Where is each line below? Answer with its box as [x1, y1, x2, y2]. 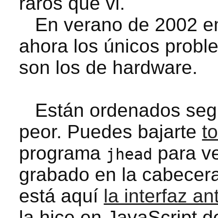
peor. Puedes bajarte [19, 121, 202, 142]
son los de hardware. [19, 57, 198, 78]
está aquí [19, 185, 104, 206]
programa [19, 143, 107, 163]
